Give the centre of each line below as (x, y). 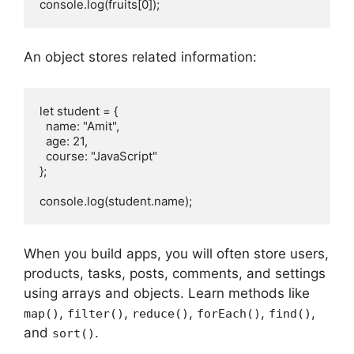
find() (290, 314)
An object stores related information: (140, 57)
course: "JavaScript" (102, 156)
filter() (96, 314)
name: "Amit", (83, 126)
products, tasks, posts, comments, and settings (175, 274)
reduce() (160, 314)
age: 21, (67, 141)
